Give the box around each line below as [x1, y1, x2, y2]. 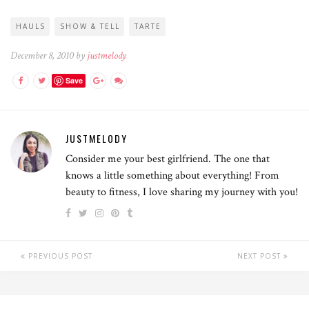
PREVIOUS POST [26, 250, 92, 261]
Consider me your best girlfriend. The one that [66, 151, 270, 166]
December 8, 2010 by [10, 48, 87, 62]
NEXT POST [237, 250, 283, 261]
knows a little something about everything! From [66, 168, 279, 183]
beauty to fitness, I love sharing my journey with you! [66, 184, 298, 199]
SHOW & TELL [60, 21, 120, 31]
